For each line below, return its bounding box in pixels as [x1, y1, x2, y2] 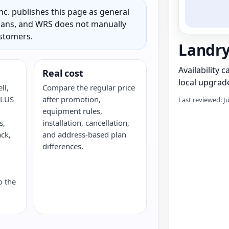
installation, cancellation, [42, 118, 130, 128]
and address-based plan [42, 129, 127, 140]
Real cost [42, 67, 83, 79]
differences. [42, 141, 84, 151]
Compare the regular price [42, 82, 135, 93]
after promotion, [42, 94, 101, 104]
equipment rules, [42, 106, 103, 116]
